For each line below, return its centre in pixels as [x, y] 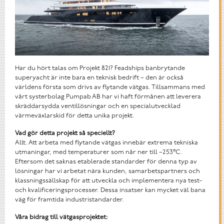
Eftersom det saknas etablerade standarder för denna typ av [106, 161]
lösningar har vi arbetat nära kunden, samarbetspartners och [107, 171]
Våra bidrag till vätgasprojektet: [61, 217]
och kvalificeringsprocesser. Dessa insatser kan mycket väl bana [110, 190]
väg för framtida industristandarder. [69, 199]
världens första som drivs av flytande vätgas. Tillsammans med [110, 87]
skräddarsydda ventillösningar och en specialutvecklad [98, 106]
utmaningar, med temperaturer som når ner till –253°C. [99, 152]
